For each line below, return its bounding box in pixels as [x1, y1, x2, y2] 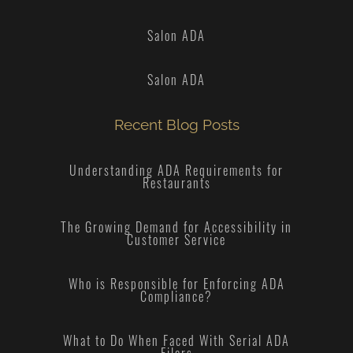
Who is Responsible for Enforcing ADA [68, 273, 285, 293]
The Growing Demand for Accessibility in [61, 217, 292, 236]
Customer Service [127, 229, 226, 249]
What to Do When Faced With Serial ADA [63, 330, 290, 350]
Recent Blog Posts [113, 115, 240, 133]
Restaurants [142, 173, 211, 192]
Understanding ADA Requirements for [69, 160, 284, 180]
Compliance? [140, 286, 213, 306]
